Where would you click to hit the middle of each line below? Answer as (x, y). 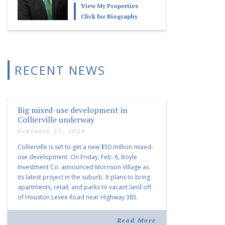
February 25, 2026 (52, 131)
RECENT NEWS (60, 70)
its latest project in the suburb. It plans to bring (84, 177)
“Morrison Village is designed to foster (72, 207)
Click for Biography (109, 16)
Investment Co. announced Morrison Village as (83, 167)
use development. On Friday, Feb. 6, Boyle (77, 157)
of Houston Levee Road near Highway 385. (78, 197)
